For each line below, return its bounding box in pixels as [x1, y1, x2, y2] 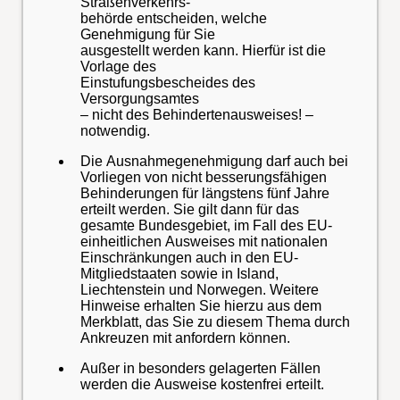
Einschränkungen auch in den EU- [80, 250, 298, 265]
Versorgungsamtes [80, 91, 203, 106]
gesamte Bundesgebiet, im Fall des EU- [80, 218, 332, 233]
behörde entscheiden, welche [80, 11, 267, 26]
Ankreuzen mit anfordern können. [80, 330, 290, 346]
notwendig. [80, 123, 150, 138]
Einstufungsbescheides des [80, 75, 255, 90]
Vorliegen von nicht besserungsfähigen [80, 170, 327, 185]
